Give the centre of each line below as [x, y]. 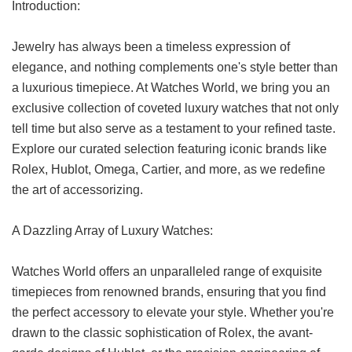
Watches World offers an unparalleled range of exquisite [167, 272]
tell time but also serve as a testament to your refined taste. [174, 129]
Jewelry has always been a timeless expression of [151, 47]
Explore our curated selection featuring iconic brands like [169, 149]
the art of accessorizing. [77, 190]
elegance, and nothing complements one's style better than [175, 68]
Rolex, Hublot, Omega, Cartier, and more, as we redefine [169, 170]
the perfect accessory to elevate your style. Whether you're [173, 313]
